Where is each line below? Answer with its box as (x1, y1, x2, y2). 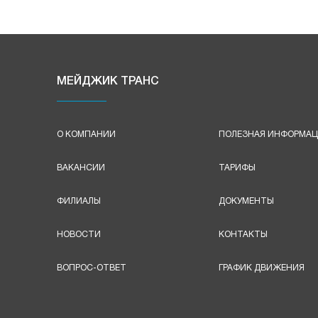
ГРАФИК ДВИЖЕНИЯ (218, 264, 305, 273)
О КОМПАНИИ (57, 131, 116, 139)
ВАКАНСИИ (57, 164, 105, 172)
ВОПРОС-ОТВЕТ (57, 264, 126, 273)
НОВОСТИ (57, 231, 101, 239)
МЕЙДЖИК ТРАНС (57, 77, 159, 87)
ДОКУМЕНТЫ (218, 197, 274, 206)
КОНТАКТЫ (218, 231, 268, 239)
